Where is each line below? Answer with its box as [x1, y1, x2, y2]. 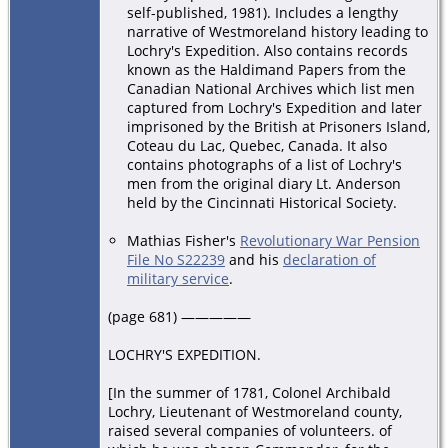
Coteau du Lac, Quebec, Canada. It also [127, 135, 387, 155]
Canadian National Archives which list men [127, 78, 415, 98]
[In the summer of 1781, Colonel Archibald [108, 382, 391, 402]
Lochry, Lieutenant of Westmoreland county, [108, 401, 402, 421]
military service [127, 268, 229, 288]
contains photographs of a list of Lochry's [127, 154, 402, 174]
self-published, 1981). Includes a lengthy [127, 2, 398, 22]
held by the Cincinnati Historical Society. [127, 192, 397, 212]
